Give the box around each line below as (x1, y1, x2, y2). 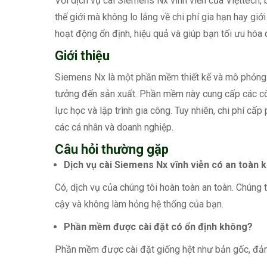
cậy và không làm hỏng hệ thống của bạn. (55, 198, 223, 210)
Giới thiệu (55, 48, 110, 63)
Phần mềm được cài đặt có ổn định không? (64, 221, 253, 232)
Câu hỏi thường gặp (55, 141, 169, 157)
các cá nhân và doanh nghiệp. (55, 121, 173, 133)
